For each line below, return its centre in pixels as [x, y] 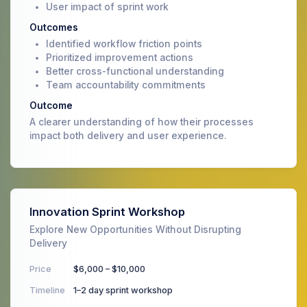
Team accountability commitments [126, 85]
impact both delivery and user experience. [128, 135]
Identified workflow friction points [124, 44]
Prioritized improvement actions [120, 57]
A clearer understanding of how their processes [142, 122]
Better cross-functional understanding [135, 71]
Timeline [47, 290]
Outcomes [54, 27]
